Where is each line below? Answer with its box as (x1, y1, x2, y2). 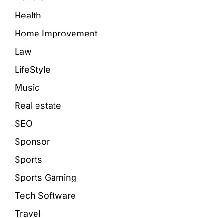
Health (15, 10, 41, 20)
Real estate (15, 100, 61, 110)
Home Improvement (15, 28, 98, 38)
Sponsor (15, 136, 50, 146)
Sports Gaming (15, 172, 76, 182)
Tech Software (15, 190, 76, 200)
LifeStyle (15, 64, 51, 74)
